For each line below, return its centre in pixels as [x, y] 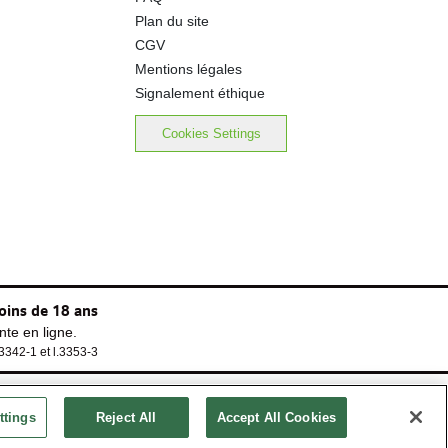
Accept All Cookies [276, 417]
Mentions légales [189, 69]
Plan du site [172, 21]
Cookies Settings [211, 134]
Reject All [126, 417]
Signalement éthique [200, 93]
